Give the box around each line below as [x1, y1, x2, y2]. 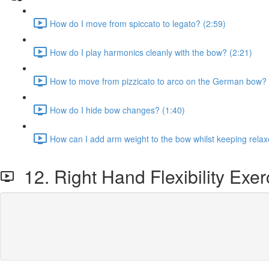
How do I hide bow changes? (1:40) [50, 103, 185, 116]
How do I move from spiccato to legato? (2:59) [50, 17, 226, 29]
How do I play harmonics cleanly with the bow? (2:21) [50, 46, 252, 58]
